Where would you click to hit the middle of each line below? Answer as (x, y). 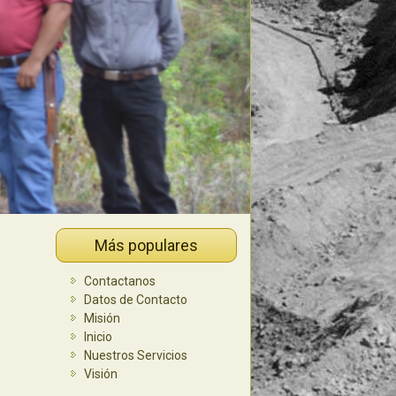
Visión (100, 374)
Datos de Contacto (135, 300)
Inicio (98, 337)
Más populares (146, 246)
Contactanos (119, 282)
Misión (102, 319)
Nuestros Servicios (135, 356)
